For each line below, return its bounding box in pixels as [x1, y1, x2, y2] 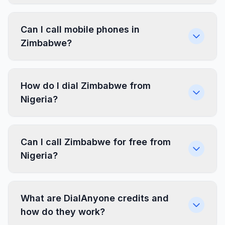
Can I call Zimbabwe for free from [21, 137, 171, 147]
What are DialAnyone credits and [21, 193, 169, 203]
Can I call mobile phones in [21, 24, 140, 35]
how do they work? [21, 206, 105, 217]
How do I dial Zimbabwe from [21, 80, 151, 91]
